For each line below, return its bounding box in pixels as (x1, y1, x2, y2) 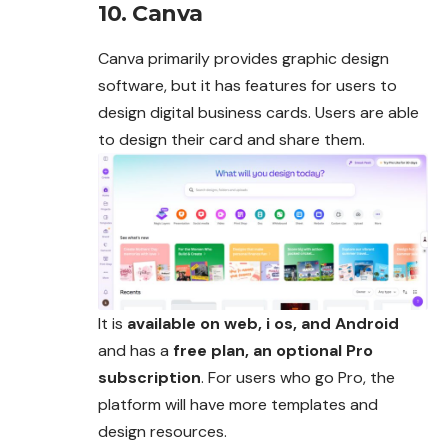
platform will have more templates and (98, 393, 378, 415)
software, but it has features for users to (98, 75, 397, 97)
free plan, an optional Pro (173, 339, 373, 361)
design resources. (98, 420, 227, 442)
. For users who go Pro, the (201, 366, 395, 388)
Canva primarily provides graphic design (98, 48, 389, 70)
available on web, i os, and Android (127, 312, 399, 334)
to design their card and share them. (98, 129, 365, 151)
